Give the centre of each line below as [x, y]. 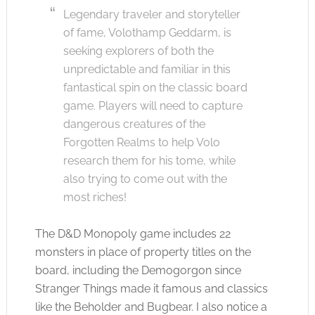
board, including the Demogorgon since [138, 270]
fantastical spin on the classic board [155, 88]
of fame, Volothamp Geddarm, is [147, 33]
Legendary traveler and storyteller [152, 14]
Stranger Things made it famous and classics [151, 289]
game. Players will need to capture [153, 106]
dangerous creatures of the [134, 124]
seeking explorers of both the [138, 51]
